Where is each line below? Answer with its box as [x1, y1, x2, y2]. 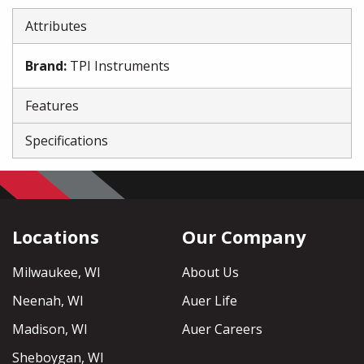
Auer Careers [182, 320, 262, 339]
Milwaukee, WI [12, 263, 101, 282]
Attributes [25, 17, 87, 35]
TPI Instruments [70, 57, 170, 75]
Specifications [25, 132, 108, 149]
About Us [182, 263, 239, 282]
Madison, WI [12, 320, 88, 339]
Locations [12, 224, 99, 249]
